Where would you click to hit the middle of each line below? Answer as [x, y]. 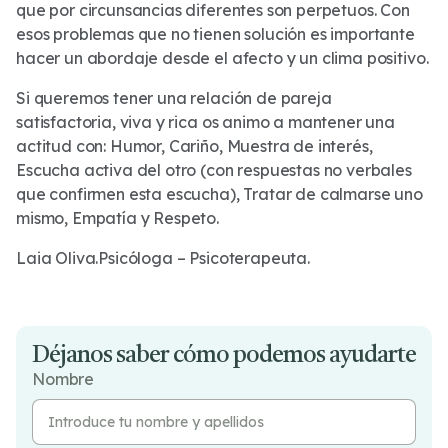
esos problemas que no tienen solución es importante [215, 34]
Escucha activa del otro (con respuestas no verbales [214, 170]
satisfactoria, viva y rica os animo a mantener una [205, 122]
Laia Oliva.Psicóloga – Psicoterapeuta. [163, 258]
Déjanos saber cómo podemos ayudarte [224, 356]
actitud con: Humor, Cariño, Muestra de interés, [194, 146]
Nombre [63, 379]
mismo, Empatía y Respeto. [117, 218]
